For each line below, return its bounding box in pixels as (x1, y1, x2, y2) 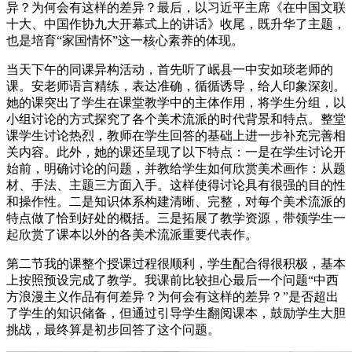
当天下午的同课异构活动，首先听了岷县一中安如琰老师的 (6, 62, 333, 76)
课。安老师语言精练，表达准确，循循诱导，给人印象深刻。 (6, 79, 346, 93)
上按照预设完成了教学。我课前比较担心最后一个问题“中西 (6, 273, 339, 287)
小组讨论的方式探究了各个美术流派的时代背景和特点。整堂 (6, 112, 346, 126)
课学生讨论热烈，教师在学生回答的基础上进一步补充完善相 (6, 128, 346, 142)
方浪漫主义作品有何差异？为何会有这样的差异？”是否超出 (6, 289, 339, 303)
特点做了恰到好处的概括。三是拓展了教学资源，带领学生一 (6, 211, 346, 225)
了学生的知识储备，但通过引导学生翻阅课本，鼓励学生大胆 (6, 306, 346, 320)
